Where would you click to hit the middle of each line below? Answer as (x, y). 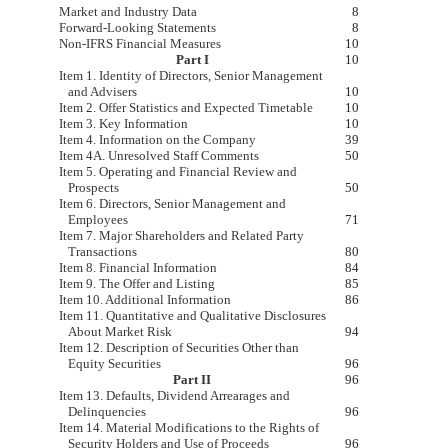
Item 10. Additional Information (144, 300)
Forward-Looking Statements (137, 28)
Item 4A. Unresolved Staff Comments (158, 156)
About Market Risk (120, 332)
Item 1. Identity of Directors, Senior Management (190, 76)
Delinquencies (107, 412)
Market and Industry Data (127, 12)
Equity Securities (115, 364)
